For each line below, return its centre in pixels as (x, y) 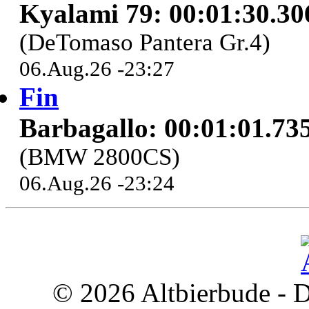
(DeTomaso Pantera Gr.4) (145, 43)
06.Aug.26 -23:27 (97, 69)
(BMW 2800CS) (100, 157)
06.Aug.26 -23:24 (97, 183)
